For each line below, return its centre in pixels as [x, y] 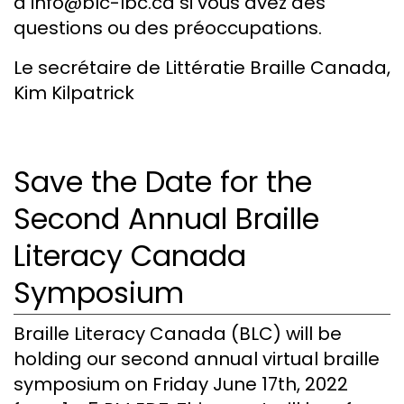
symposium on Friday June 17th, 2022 [181, 384]
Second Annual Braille [166, 219]
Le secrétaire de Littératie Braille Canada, [202, 68]
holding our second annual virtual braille [197, 358]
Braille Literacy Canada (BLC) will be [178, 333]
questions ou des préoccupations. [168, 28]
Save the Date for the [163, 182]
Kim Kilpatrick [74, 93]
